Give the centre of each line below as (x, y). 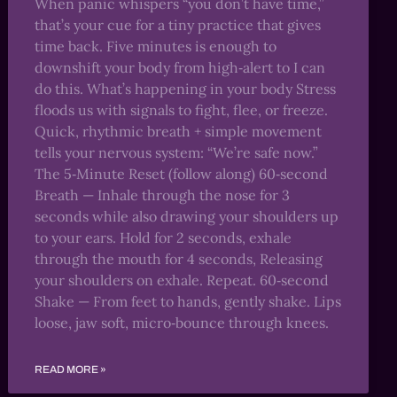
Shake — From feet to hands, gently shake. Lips (188, 301)
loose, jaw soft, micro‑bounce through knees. (182, 323)
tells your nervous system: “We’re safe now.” (177, 152)
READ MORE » (71, 370)
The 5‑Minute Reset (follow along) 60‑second (182, 174)
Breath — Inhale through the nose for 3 (163, 195)
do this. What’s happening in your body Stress (186, 89)
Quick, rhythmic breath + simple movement (179, 131)
